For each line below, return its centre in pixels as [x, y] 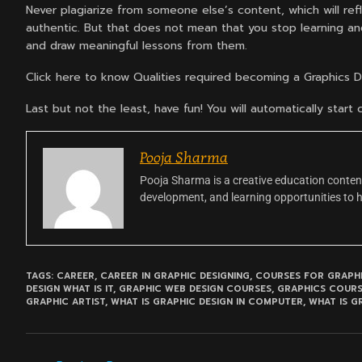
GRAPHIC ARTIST [65, 302]
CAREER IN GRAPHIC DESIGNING [175, 276]
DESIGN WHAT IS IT [69, 289]
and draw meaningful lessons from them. [137, 46]
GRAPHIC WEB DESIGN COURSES [195, 289]
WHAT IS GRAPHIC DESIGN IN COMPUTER [207, 302]
